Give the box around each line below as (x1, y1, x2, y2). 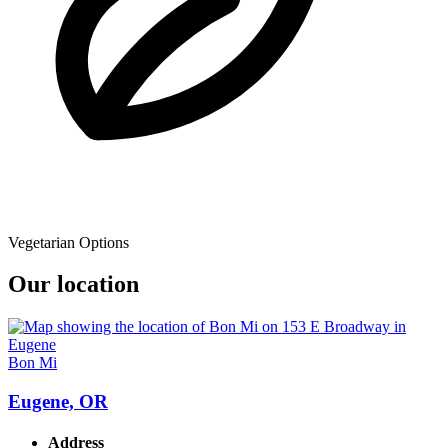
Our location (8, 271, 139, 298)
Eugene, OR (8, 391, 108, 413)
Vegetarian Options (8, 233, 129, 251)
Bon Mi (8, 354, 57, 372)
